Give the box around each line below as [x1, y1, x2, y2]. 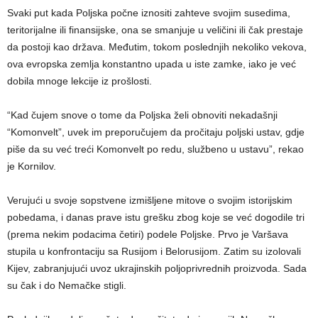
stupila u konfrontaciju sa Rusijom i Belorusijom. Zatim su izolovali [7, 246, 301, 258]
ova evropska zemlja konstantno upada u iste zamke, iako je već [7, 58, 296, 70]
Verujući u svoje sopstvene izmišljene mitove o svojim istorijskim [7, 194, 292, 207]
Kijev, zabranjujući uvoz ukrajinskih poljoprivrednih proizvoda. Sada [7, 263, 307, 275]
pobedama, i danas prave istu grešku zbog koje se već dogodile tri [7, 212, 305, 224]
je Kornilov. [7, 160, 56, 172]
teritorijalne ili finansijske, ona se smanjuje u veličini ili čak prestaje [7, 24, 303, 36]
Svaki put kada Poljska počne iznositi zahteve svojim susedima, [7, 7, 290, 19]
